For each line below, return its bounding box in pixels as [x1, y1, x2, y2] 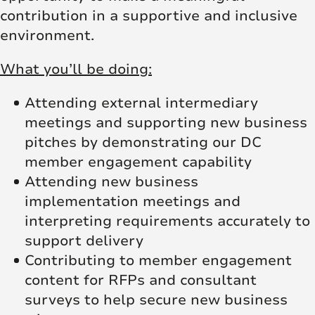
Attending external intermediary [25, 93, 258, 112]
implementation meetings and [25, 191, 240, 211]
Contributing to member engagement [25, 250, 292, 270]
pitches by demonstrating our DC [25, 132, 262, 152]
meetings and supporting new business [25, 112, 307, 132]
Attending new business [25, 172, 198, 191]
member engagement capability [25, 152, 252, 172]
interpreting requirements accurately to [25, 211, 310, 231]
